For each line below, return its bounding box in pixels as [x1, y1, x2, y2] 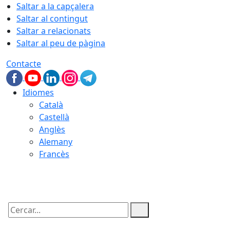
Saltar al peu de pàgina [16, 37, 105, 49]
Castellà [39, 111, 69, 123]
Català [39, 99, 63, 110]
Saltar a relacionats [16, 25, 91, 36]
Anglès [39, 124, 65, 135]
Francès [39, 148, 69, 160]
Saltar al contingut [16, 13, 88, 24]
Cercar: [6, 213, 33, 224]
